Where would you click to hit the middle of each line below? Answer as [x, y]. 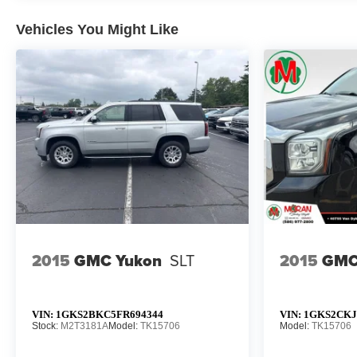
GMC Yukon [118, 260]
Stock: [46, 326]
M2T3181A [84, 326]
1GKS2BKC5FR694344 [110, 314]
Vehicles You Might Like [97, 29]
